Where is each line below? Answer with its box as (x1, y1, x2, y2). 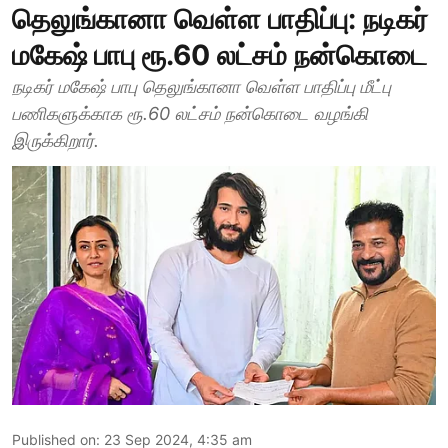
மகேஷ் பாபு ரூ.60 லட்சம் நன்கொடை (12, 38, 427, 72)
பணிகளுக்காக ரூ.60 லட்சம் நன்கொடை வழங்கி (12, 103, 368, 124)
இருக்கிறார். (12, 130, 99, 151)
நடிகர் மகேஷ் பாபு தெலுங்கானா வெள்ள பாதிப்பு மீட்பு (12, 76, 391, 97)
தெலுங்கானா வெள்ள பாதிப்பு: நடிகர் (12, 2, 428, 36)
